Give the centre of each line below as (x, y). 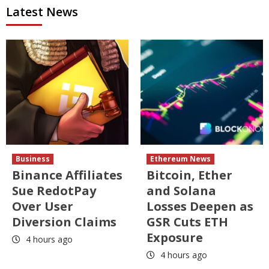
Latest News (42, 12)
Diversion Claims (64, 222)
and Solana (181, 191)
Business (33, 159)
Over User (43, 207)
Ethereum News (180, 159)
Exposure (175, 238)
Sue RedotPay (54, 191)
